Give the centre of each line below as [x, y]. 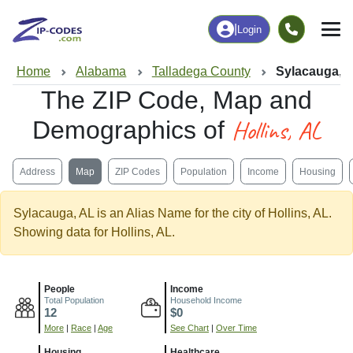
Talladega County [201, 71]
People [59, 290]
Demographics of [132, 130]
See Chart [190, 328]
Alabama [101, 71]
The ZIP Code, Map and [176, 100]
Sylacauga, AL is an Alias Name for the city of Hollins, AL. [173, 214]
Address [37, 171]
